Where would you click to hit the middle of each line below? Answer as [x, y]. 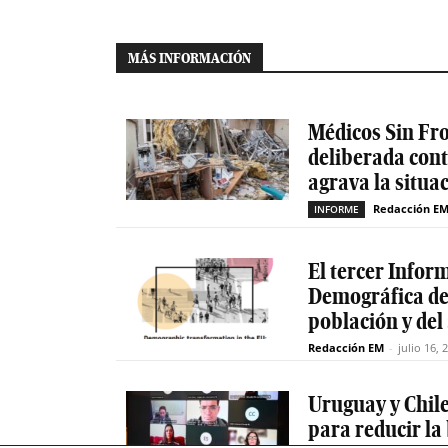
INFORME [336, 208]
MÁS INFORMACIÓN [189, 57]
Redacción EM [346, 347]
